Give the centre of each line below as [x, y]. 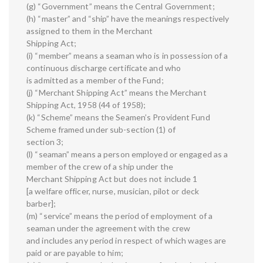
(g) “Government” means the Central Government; [121, 6]
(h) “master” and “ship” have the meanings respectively [128, 19]
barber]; [41, 204]
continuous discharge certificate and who [104, 68]
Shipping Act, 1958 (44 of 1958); [86, 105]
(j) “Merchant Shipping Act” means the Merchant [117, 93]
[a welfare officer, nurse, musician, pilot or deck [113, 191]
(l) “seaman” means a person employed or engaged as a [127, 154]
